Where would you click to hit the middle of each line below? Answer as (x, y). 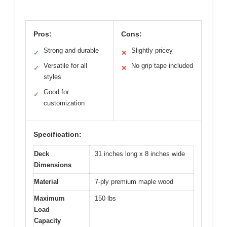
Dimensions (53, 165)
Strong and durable (71, 50)
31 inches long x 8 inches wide (140, 154)
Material (46, 181)
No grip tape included (162, 65)
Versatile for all (65, 65)
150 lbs (105, 198)
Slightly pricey (152, 50)
